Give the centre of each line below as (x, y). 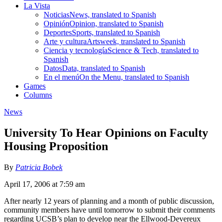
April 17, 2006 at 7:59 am (44, 184)
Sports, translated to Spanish (116, 32)
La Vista (37, 5)
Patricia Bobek (39, 167)
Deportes (58, 32)
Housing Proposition (56, 146)
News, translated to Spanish (113, 14)
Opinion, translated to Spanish (116, 23)
